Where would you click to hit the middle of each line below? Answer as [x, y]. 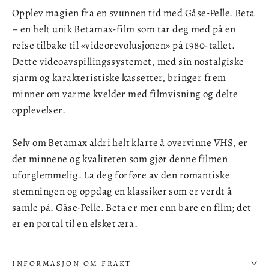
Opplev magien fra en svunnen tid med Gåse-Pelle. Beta [134, 13]
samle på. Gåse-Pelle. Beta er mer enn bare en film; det [132, 207]
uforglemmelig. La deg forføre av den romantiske [121, 175]
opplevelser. [39, 110]
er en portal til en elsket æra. [75, 223]
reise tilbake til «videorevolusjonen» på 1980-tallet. [124, 45]
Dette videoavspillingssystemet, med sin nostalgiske [128, 61]
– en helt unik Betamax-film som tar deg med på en [124, 29]
